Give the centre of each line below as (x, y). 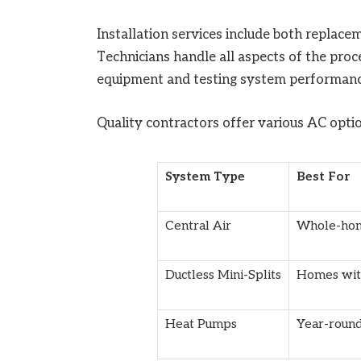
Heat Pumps (201, 324)
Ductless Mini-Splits (223, 275)
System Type (205, 176)
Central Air (198, 226)
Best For (323, 176)
